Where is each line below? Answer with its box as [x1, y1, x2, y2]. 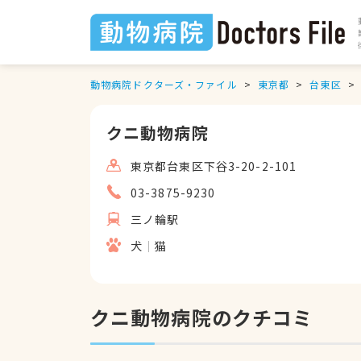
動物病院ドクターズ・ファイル [90, 77, 238, 91]
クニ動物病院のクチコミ [90, 303, 313, 331]
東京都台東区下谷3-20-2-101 [131, 158, 297, 174]
